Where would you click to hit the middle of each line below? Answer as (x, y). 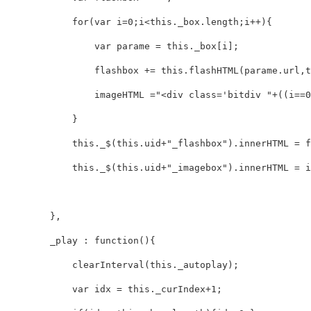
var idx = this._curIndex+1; (114, 289)
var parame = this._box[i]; (122, 47)
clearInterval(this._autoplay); (122, 265)
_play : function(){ (81, 241)
